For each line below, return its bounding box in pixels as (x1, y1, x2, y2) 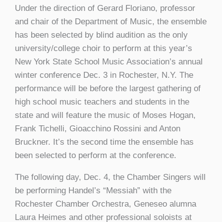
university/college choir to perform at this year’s (15, 43, 192, 53)
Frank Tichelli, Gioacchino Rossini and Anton (15, 123, 180, 133)
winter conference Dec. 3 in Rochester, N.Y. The (15, 70, 193, 80)
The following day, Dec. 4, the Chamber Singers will (15, 172, 206, 182)
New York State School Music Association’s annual (15, 56, 203, 66)
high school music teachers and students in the (15, 97, 189, 107)
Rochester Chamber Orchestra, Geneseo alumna (15, 199, 196, 209)
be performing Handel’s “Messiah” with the (15, 185, 171, 195)
